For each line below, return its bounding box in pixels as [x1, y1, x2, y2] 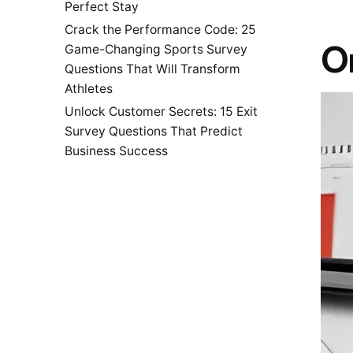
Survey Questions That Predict [65, 124, 243, 139]
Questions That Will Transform [65, 61, 240, 77]
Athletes [65, 81, 113, 97]
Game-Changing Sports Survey [65, 42, 247, 58]
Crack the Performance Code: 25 [65, 22, 256, 38]
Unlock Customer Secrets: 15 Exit [65, 104, 258, 120]
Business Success [65, 143, 168, 159]
